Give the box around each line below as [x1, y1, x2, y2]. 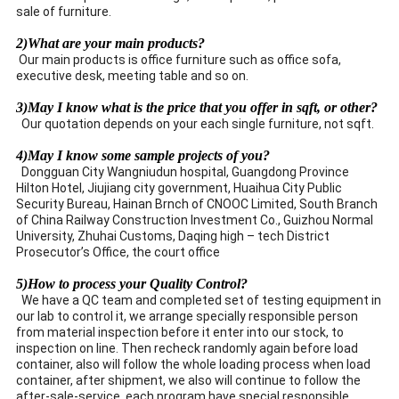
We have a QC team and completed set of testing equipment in [16, 292, 381, 307]
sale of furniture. [16, 4, 111, 19]
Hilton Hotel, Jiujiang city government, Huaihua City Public [16, 180, 342, 195]
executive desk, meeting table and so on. [16, 68, 248, 83]
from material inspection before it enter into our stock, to [16, 324, 344, 339]
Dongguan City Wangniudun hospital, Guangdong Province [16, 164, 349, 179]
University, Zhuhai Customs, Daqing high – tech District [16, 228, 330, 243]
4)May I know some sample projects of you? [16, 147, 270, 163]
